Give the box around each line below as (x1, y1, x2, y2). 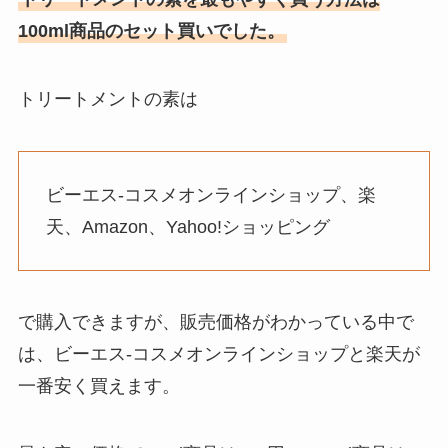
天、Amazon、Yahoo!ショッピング (45, 216, 330, 237)
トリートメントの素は (17, 88, 198, 109)
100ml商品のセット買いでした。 (17, 21, 285, 42)
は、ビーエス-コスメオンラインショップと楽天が (17, 344, 420, 365)
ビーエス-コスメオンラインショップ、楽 (45, 184, 376, 205)
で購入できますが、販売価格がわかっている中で (17, 312, 414, 333)
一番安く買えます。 (17, 376, 180, 397)
